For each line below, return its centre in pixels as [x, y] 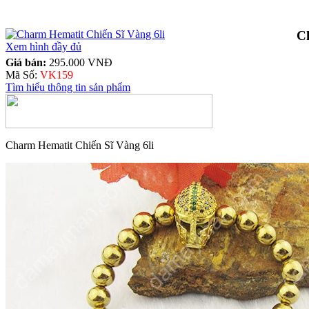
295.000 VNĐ [81, 62]
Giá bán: [27, 62]
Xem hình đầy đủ [43, 47]
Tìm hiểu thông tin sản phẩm [68, 87]
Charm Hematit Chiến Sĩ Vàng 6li [80, 145]
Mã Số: [23, 74]
